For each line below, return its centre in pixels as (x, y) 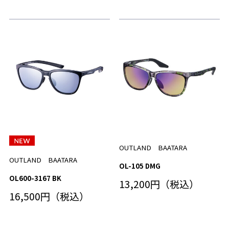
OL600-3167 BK (35, 178)
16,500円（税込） (49, 196)
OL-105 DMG (140, 166)
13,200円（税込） (159, 184)
